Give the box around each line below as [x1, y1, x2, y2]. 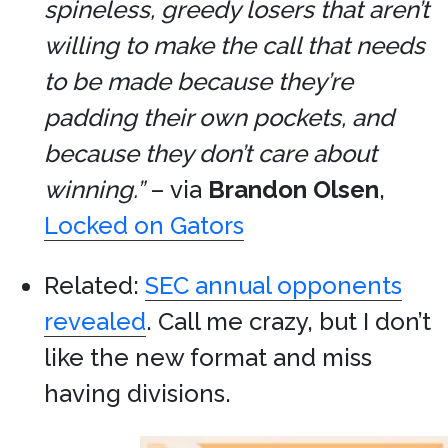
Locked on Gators [44, 211, 244, 240]
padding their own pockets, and [44, 103, 394, 132]
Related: [44, 271, 145, 300]
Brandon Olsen [208, 175, 379, 204]
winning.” [44, 175, 144, 204]
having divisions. [44, 379, 231, 408]
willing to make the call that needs [44, 31, 425, 60]
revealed [44, 307, 146, 336]
